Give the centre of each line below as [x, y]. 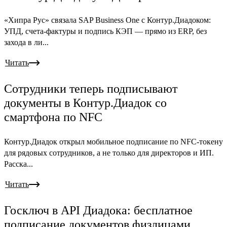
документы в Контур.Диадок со [85, 103]
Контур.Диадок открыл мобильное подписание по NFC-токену [113, 142]
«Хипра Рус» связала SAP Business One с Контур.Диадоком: [107, 20]
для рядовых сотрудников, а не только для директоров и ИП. [109, 153]
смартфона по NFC [53, 117]
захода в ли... [26, 43]
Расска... [18, 164]
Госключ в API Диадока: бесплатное [98, 211]
